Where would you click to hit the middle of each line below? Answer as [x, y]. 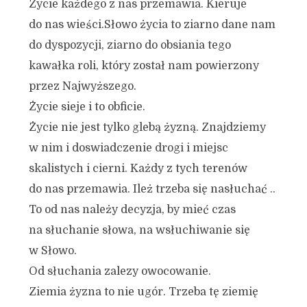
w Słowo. [52, 251]
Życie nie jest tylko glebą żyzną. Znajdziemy [147, 127]
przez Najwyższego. [82, 86]
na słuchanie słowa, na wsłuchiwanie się [139, 230]
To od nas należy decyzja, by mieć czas [132, 210]
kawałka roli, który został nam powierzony [144, 66]
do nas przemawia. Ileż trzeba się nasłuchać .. [152, 189]
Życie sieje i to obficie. [87, 107]
